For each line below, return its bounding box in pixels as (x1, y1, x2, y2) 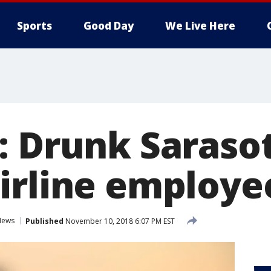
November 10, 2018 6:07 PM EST (64, 215, 175, 226)
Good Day (83, 19, 134, 33)
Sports (17, 19, 52, 33)
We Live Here (165, 19, 235, 33)
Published (25, 215, 64, 226)
